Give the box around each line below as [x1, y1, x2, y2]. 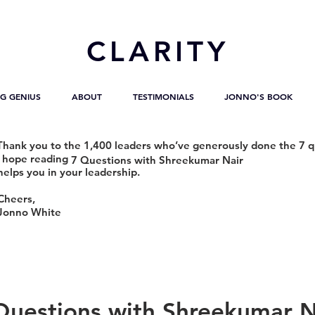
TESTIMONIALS [132, 91, 194, 102]
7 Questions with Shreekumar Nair [71, 153, 243, 167]
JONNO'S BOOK [224, 91, 292, 102]
